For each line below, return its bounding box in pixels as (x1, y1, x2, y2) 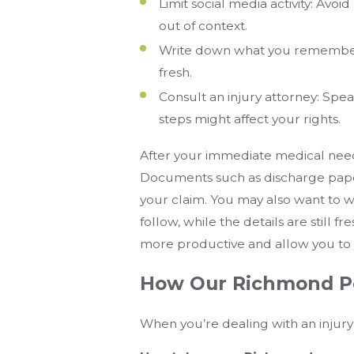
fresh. (158, 65, 192, 81)
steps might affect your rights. (158, 111, 341, 127)
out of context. (158, 18, 247, 34)
